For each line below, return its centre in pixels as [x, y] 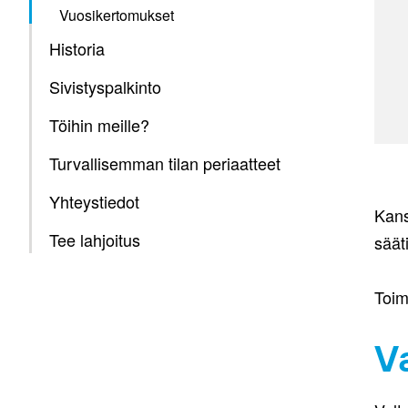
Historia [77, 48]
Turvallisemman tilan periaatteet [165, 163]
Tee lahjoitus [95, 240]
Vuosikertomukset [117, 15]
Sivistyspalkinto [105, 87]
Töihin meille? [99, 125]
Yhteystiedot [94, 201]
